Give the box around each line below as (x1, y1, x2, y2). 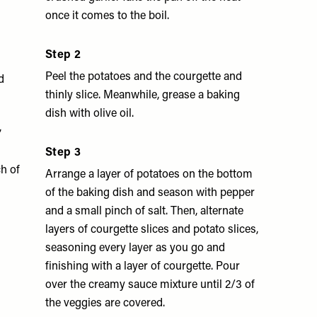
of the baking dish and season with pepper (45, 188, 255, 199)
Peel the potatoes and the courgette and (45, 71, 242, 83)
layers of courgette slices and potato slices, (45, 224, 258, 236)
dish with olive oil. (45, 108, 134, 120)
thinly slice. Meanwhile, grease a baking (45, 90, 240, 101)
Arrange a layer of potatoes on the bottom (45, 169, 253, 180)
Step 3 (45, 147, 81, 158)
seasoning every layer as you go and (45, 243, 225, 254)
